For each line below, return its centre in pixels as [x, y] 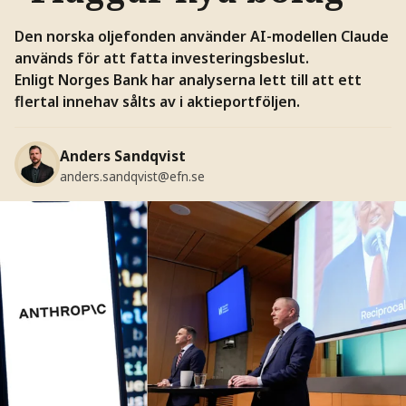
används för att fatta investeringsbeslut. [161, 58]
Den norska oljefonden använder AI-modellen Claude [201, 36]
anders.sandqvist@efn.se [132, 177]
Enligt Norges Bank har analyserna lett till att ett [188, 79]
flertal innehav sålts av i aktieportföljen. [157, 101]
